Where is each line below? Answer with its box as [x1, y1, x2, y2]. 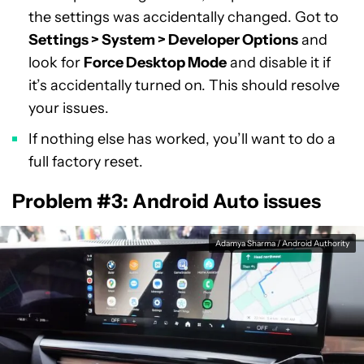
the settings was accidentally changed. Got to [28, 8, 339, 26]
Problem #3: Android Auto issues [12, 189, 321, 213]
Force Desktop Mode [84, 54, 227, 71]
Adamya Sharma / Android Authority [215, 238, 349, 249]
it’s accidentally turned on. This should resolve [28, 76, 340, 94]
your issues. [28, 99, 109, 117]
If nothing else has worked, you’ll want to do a [28, 130, 336, 148]
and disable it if [227, 54, 331, 71]
